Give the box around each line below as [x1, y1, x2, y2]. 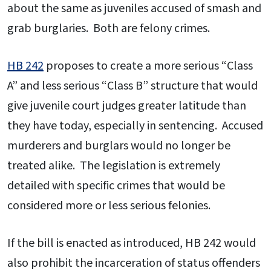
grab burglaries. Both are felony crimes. [7, 20, 210, 38]
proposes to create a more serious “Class [44, 57, 253, 75]
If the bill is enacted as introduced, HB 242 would [7, 234, 256, 252]
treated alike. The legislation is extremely [7, 157, 220, 175]
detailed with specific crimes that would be [7, 177, 225, 195]
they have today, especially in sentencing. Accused [7, 117, 263, 135]
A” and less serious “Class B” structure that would [7, 77, 258, 95]
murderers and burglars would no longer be [7, 137, 230, 155]
